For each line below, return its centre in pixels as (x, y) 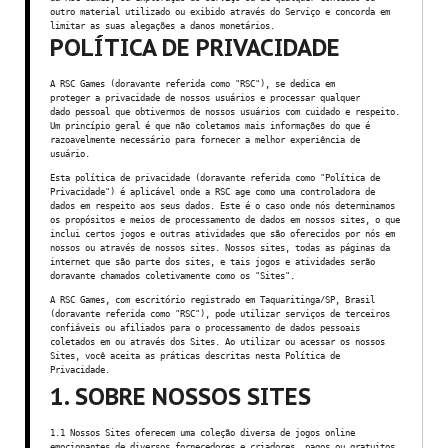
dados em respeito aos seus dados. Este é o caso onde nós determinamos (222, 205)
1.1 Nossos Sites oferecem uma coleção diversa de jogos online (202, 432)
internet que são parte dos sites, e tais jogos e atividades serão (212, 261)
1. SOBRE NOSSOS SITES (180, 396)
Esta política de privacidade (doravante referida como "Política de (215, 177)
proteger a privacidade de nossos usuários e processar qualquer (205, 97)
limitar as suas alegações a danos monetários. (162, 25)
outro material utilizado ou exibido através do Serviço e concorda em (220, 11)
